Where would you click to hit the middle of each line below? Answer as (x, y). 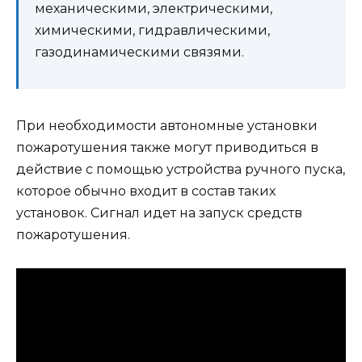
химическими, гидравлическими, (152, 31)
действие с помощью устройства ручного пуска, (181, 170)
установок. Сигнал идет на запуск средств (159, 213)
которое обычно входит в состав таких (146, 192)
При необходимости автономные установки (167, 126)
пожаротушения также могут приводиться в (167, 148)
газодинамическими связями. (139, 53)
